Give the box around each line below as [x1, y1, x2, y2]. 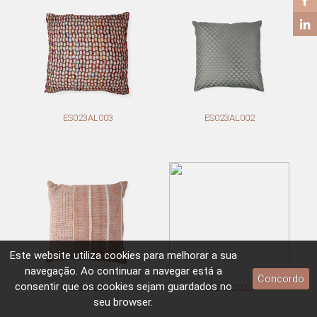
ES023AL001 [62, 282, 113, 293]
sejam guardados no [133, 280, 232, 293]
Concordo [257, 272, 304, 285]
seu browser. [93, 296, 153, 309]
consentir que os [14, 280, 97, 293]
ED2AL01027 [203, 282, 255, 293]
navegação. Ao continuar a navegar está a [24, 265, 222, 277]
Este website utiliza [9, 249, 104, 262]
